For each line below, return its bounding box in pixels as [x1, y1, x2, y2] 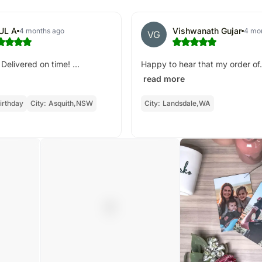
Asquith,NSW [49, 99, 93, 108]
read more [143, 73, 185, 84]
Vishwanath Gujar [173, 26, 242, 36]
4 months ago [19, 26, 64, 35]
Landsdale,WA [163, 99, 211, 108]
